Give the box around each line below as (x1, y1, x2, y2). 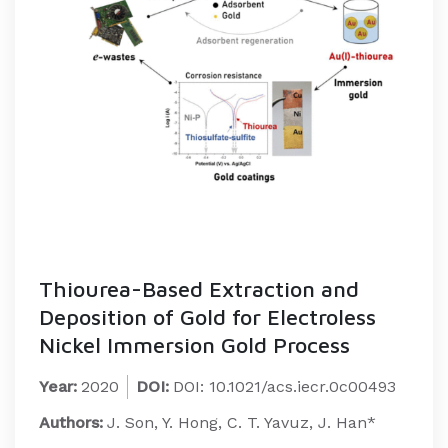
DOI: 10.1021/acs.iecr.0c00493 (173, 377, 396, 396)
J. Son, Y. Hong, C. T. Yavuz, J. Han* (107, 413, 376, 432)
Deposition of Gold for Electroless (39, 304, 376, 330)
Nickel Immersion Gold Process (39, 332, 350, 358)
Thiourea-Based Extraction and (39, 276, 359, 302)
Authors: (39, 413, 103, 432)
